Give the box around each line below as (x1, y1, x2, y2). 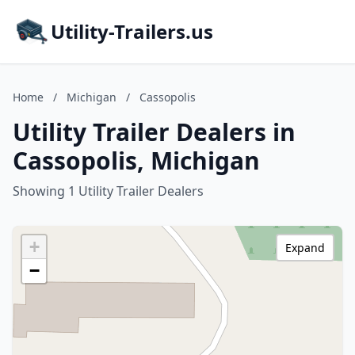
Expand (285, 240, 325, 255)
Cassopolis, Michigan (13, 144, 260, 177)
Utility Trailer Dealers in (13, 116, 296, 148)
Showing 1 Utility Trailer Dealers (13, 182, 204, 200)
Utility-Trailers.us (51, 18, 213, 44)
